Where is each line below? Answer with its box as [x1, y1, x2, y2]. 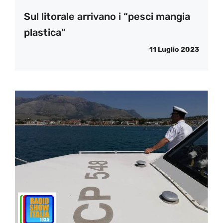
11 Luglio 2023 [149, 45, 199, 54]
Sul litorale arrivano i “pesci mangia [24, 10, 190, 23]
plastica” [24, 26, 66, 39]
